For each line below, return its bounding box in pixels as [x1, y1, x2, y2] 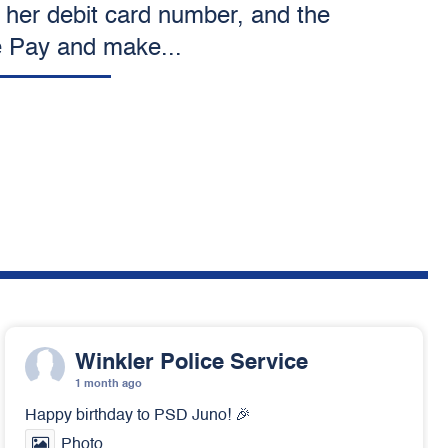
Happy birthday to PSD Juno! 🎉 [25, 408, 251, 424]
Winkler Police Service [75, 352, 308, 374]
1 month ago [75, 379, 142, 390]
